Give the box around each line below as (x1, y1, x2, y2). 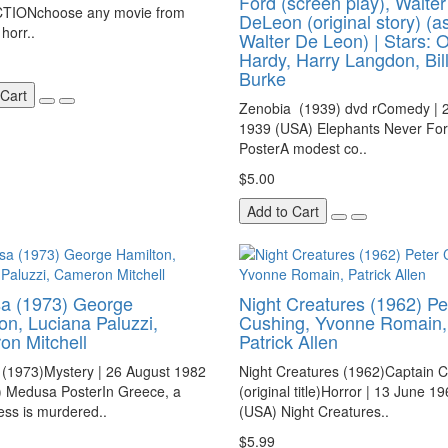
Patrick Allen (239, 328, 338, 354)
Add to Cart (247, 201, 319, 221)
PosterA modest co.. (239, 138, 367, 158)
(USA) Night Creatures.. (239, 401, 389, 421)
